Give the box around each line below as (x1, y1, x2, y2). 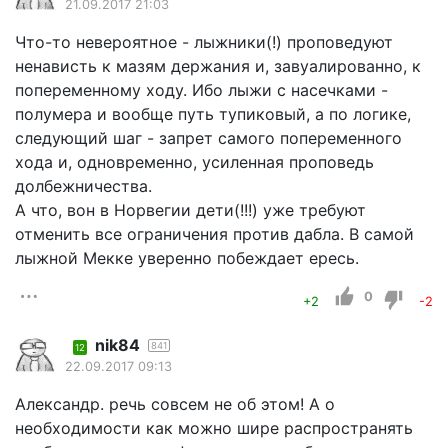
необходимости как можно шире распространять (15, 417, 413, 438)
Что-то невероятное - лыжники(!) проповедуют (15, 31, 393, 52)
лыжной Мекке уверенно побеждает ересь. (15, 247, 359, 268)
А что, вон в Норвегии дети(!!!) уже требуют (15, 199, 366, 220)
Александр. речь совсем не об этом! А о (15, 393, 335, 414)
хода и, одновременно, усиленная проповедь (15, 151, 374, 172)
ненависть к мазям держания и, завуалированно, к (15, 55, 421, 76)
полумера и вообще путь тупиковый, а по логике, (15, 103, 411, 124)
